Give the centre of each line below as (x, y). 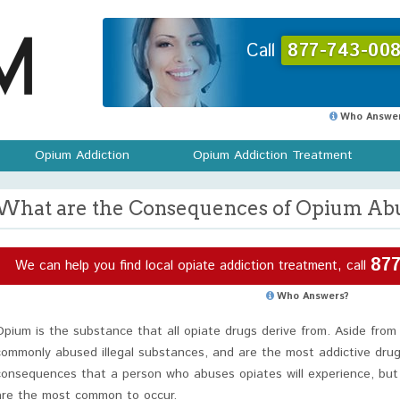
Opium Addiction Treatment (273, 155)
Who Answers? (312, 296)
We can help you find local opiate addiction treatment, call (193, 265)
